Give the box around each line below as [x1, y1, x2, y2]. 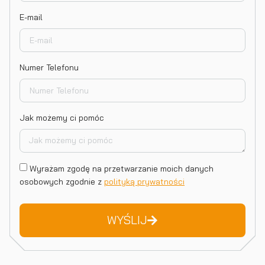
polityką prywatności [104, 176, 185, 187]
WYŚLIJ [106, 213, 147, 227]
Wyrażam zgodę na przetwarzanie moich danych [30, 163, 214, 174]
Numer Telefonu [20, 62, 79, 73]
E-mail [20, 12, 43, 22]
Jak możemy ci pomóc [20, 112, 104, 123]
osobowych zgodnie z [20, 176, 104, 187]
